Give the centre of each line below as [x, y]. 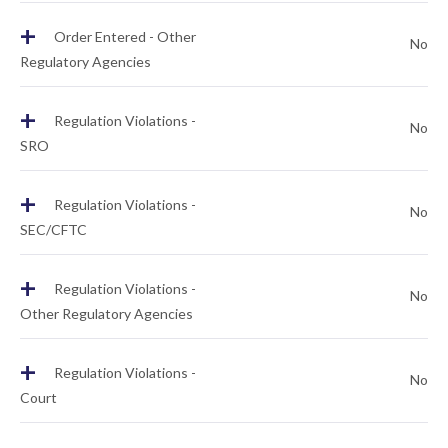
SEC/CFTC [53, 229]
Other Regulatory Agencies [106, 313]
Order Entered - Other [123, 37]
